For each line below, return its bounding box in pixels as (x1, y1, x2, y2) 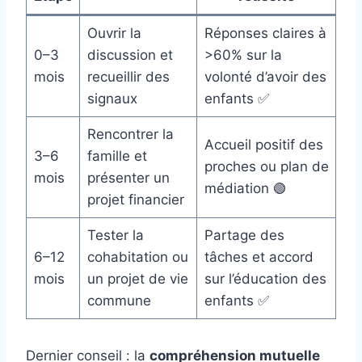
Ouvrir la (86, 24, 141, 41)
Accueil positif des (204, 136, 323, 153)
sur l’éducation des (204, 270, 326, 287)
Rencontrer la (86, 125, 174, 142)
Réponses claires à (204, 24, 326, 41)
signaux (86, 90, 137, 107)
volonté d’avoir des (204, 68, 326, 85)
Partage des (204, 226, 284, 243)
